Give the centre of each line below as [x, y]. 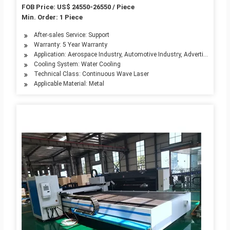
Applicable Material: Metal [69, 84]
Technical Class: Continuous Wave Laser [91, 74]
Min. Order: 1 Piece [52, 17]
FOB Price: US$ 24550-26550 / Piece [78, 7]
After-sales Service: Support [71, 35]
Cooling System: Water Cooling [77, 64]
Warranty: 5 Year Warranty [70, 45]
